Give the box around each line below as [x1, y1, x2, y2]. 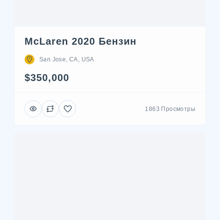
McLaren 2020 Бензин [25, 36, 137, 47]
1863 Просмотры [145, 105, 195, 112]
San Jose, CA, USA [39, 56, 94, 63]
